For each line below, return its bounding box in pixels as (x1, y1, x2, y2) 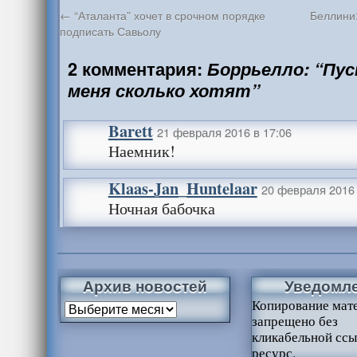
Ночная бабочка (108, 198, 215, 219)
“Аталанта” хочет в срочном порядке (70, 6, 265, 23)
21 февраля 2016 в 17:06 (156, 124, 292, 140)
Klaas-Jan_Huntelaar (108, 176, 257, 200)
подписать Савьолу (59, 22, 161, 39)
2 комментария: (67, 56, 207, 81)
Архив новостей (82, 274, 207, 296)
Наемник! (108, 140, 175, 162)
